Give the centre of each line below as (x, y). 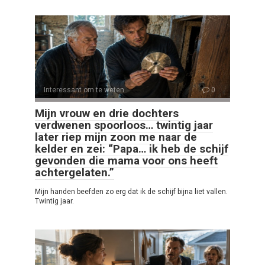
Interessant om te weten (84, 90)
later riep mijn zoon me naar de (116, 137)
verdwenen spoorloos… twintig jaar (124, 125)
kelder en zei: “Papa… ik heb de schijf (132, 149)
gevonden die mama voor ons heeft (126, 161)
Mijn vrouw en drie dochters (107, 114)
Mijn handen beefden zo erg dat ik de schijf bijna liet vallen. (131, 192)
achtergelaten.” (75, 173)
